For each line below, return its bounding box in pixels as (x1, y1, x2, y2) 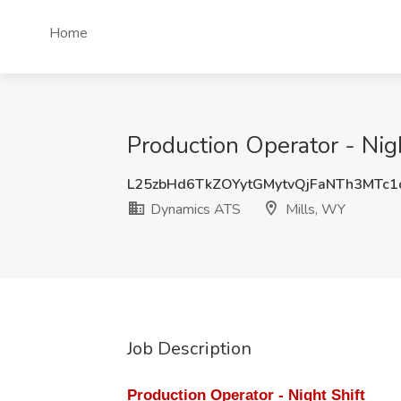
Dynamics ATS (147, 200, 241, 219)
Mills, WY (282, 200, 346, 219)
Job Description (127, 337, 252, 361)
